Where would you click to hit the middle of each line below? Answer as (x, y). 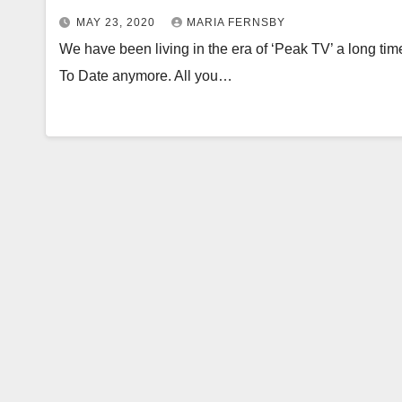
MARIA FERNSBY (236, 22)
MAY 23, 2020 (118, 22)
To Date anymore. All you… (146, 76)
